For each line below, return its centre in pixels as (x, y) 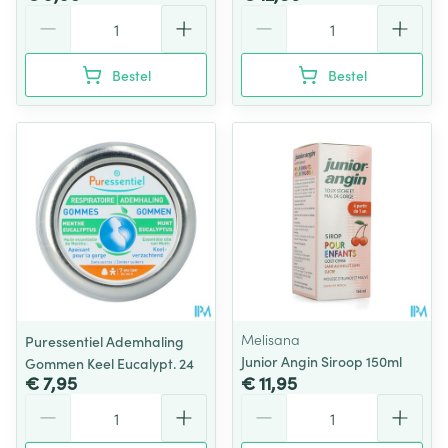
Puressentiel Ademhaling (104, 341)
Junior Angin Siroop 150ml (321, 361)
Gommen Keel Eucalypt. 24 (109, 363)
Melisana (270, 339)
